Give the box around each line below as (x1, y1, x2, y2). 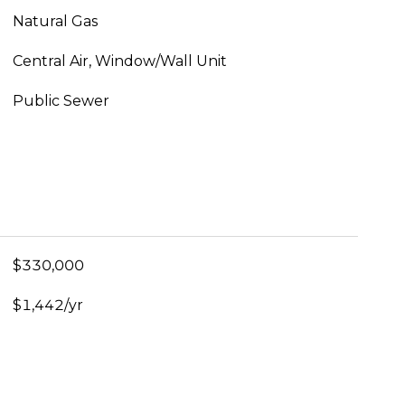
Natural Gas (12, 13, 98, 31)
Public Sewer (12, 92, 109, 110)
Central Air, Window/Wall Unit (12, 52, 227, 71)
